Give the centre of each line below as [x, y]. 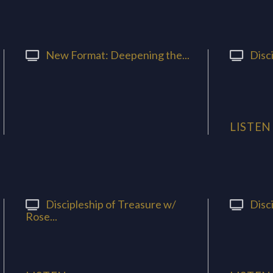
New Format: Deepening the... [118, 55]
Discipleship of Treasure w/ [111, 204]
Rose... [41, 217]
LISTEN [250, 126]
